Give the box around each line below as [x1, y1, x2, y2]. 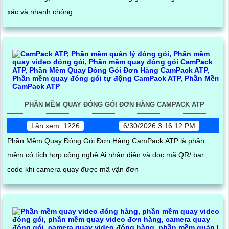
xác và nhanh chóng [7, 8, 73, 16]
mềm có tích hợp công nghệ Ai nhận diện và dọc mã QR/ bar [7, 151, 204, 159]
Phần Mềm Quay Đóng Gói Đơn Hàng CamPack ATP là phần [7, 136, 204, 145]
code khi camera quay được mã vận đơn [7, 165, 139, 174]
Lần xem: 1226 [31, 122, 80, 130]
